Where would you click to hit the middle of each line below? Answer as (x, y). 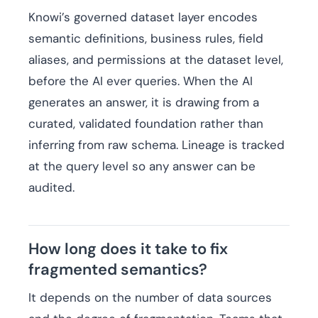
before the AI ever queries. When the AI (141, 81)
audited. (51, 188)
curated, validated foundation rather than (146, 124)
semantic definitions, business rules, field (146, 39)
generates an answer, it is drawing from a (144, 103)
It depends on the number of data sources (150, 298)
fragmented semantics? (118, 270)
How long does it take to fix (128, 249)
